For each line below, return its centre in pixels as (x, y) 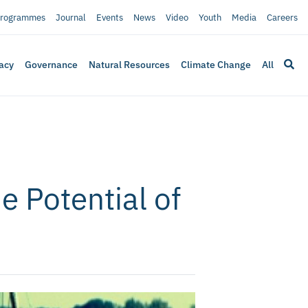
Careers (282, 17)
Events (109, 17)
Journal (70, 17)
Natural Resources (130, 65)
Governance (52, 65)
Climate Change (216, 65)
